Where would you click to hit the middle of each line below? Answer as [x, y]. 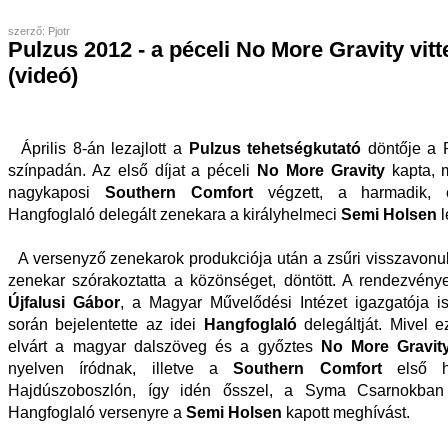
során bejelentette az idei [106, 325]
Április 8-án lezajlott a [98, 149]
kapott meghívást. [346, 413]
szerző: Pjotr [39, 31]
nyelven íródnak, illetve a [121, 369]
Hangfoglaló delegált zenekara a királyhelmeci [174, 215]
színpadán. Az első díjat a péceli [132, 171]
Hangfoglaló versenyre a [97, 413]
